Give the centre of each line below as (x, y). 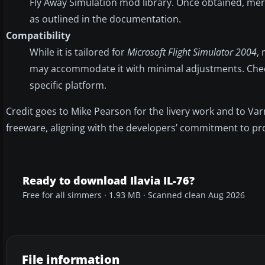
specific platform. (68, 85)
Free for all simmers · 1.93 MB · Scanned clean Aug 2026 (134, 195)
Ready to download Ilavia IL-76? (109, 180)
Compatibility (38, 35)
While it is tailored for (78, 52)
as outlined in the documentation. (105, 19)
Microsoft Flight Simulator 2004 (192, 52)
